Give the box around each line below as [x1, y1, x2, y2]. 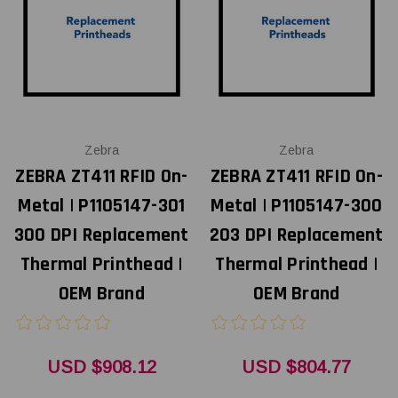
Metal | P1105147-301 [18, 194, 186, 219]
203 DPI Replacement [209, 223, 384, 249]
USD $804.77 [242, 357, 352, 378]
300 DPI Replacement [13, 223, 189, 249]
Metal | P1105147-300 [211, 194, 383, 219]
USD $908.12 [46, 357, 156, 378]
